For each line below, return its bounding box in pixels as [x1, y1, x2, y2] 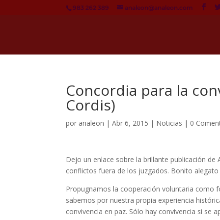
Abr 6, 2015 [112, 118, 149, 128]
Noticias [156, 118, 183, 128]
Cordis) [66, 95, 116, 115]
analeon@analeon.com [125, 4, 193, 11]
